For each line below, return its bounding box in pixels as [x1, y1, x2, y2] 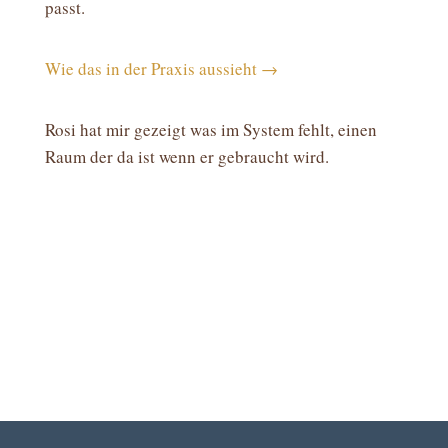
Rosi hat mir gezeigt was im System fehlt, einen [44, 118, 377, 142]
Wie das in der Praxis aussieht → [44, 57, 278, 81]
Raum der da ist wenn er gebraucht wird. [44, 145, 329, 169]
